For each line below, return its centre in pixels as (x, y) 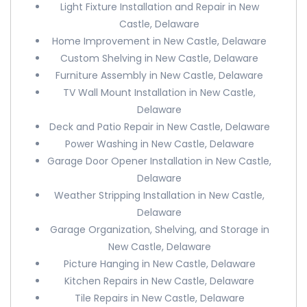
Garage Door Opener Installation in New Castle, (160, 161)
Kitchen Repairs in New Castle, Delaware (160, 281)
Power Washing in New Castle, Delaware (159, 144)
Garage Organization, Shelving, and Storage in (159, 230)
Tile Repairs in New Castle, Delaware (159, 298)
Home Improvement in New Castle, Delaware (160, 41)
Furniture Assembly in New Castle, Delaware (160, 75)
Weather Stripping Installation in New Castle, (160, 195)
